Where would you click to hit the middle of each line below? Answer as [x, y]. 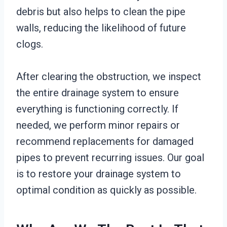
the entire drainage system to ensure [98, 93]
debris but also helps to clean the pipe [101, 12]
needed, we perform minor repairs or [98, 125]
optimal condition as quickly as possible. [106, 190]
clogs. [30, 44]
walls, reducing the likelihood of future [101, 28]
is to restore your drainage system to [99, 174]
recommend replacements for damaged [105, 141]
